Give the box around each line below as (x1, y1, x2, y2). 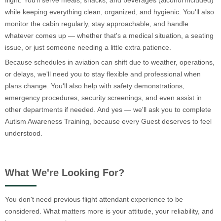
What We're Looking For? (5, 167, 124, 179)
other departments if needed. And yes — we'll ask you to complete (5, 106, 211, 114)
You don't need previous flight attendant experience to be (5, 195, 183, 203)
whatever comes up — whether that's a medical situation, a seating (5, 32, 214, 40)
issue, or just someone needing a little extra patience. (5, 43, 171, 52)
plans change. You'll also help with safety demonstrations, (5, 82, 184, 90)
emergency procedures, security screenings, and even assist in (5, 94, 202, 102)
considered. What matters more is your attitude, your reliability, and (5, 207, 214, 215)
